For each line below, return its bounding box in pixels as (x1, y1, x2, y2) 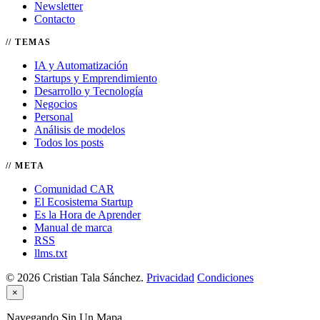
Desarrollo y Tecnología (34, 85, 143, 98)
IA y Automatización (34, 59, 128, 72)
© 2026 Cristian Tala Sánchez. (6, 271, 144, 284)
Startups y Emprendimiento (34, 72, 157, 85)
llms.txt (34, 247, 67, 260)
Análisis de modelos (34, 124, 125, 136)
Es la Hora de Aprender (34, 209, 141, 221)
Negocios (34, 98, 77, 111)
